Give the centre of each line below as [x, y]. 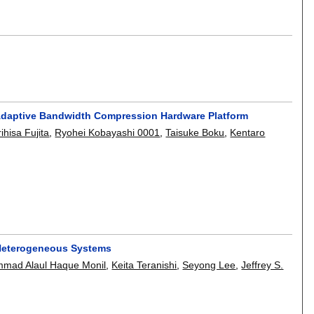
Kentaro [248, 133]
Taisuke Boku [195, 133]
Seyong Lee [209, 265]
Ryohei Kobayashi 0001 [108, 133]
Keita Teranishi [144, 265]
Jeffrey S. [262, 265]
